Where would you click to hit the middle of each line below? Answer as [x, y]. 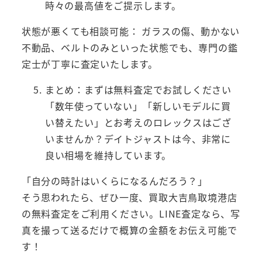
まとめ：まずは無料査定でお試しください [138, 89]
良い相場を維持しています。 [108, 155]
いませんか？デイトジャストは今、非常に [138, 138]
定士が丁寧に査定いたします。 [89, 63]
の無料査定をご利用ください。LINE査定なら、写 [131, 213]
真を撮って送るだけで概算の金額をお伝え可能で [129, 230]
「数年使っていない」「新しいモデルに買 [138, 106]
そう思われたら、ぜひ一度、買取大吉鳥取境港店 [129, 197]
